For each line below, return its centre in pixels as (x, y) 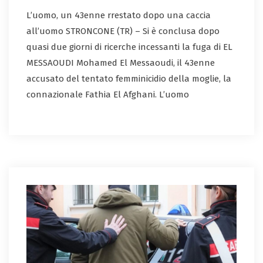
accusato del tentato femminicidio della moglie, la (129, 79)
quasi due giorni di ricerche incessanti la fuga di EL (129, 47)
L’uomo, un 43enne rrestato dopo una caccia (119, 16)
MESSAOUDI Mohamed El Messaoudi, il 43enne (121, 63)
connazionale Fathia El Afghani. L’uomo (108, 95)
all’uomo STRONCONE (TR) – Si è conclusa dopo (123, 31)
